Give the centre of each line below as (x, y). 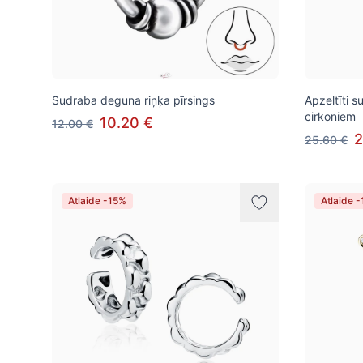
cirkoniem (330, 116)
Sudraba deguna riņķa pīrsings (133, 100)
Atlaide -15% (97, 201)
